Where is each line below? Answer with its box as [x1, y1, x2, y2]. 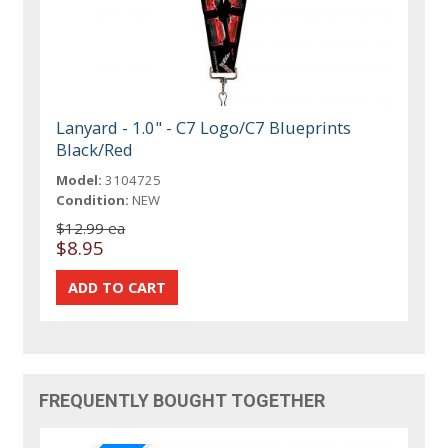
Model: [56, 171, 103, 190]
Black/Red [56, 138, 134, 162]
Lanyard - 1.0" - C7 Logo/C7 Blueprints [56, 116, 352, 140]
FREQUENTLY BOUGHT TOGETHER [39, 390, 326, 412]
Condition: [56, 191, 130, 210]
